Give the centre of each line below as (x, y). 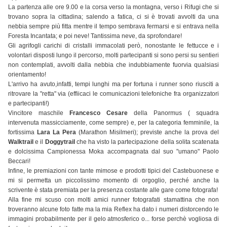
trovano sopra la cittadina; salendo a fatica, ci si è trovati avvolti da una (113, 17)
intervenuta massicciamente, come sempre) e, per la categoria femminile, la (113, 123)
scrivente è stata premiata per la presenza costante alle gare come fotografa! (113, 190)
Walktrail (22, 142)
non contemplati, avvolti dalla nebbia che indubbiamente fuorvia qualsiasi (113, 65)
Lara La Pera (56, 133)
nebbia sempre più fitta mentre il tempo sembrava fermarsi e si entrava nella (113, 27)
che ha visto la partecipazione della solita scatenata (147, 142)
